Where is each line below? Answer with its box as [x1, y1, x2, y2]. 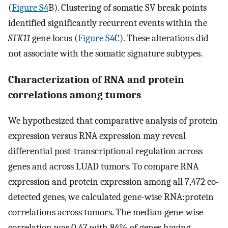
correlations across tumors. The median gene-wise [8, 207, 203, 218]
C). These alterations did [115, 32, 209, 44]
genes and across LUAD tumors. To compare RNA [8, 161, 198, 173]
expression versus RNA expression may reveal [8, 130, 186, 142]
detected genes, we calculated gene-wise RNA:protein [8, 191, 214, 203]
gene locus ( [30, 32, 78, 44]
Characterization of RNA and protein [8, 73, 184, 86]
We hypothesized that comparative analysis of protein [8, 115, 218, 127]
